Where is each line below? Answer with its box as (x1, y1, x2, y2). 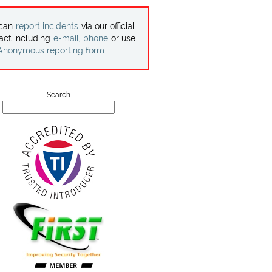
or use (109, 33, 136, 43)
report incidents (16, 21, 79, 31)
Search (46, 90, 70, 99)
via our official (79, 21, 135, 31)
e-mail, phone (53, 33, 109, 43)
